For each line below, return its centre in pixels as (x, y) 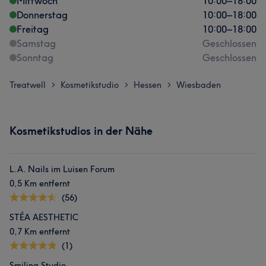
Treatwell (28, 85)
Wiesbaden (199, 85)
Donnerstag (42, 15)
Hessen (148, 85)
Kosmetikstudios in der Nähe (81, 131)
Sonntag (35, 58)
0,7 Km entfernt (40, 232)
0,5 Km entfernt (40, 183)
